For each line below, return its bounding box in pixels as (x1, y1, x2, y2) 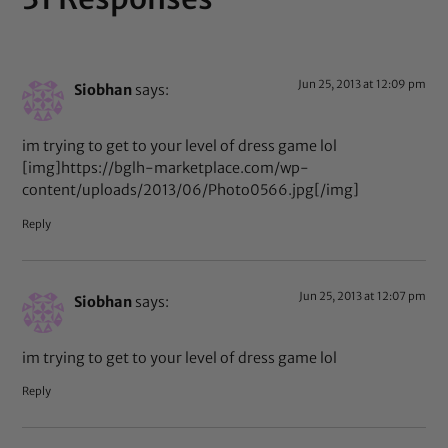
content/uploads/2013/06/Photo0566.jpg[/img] (22, 181, 360, 200)
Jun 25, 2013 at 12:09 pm (297, 76, 426, 91)
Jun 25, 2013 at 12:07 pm (298, 288, 426, 303)
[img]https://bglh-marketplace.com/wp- (22, 159, 310, 178)
